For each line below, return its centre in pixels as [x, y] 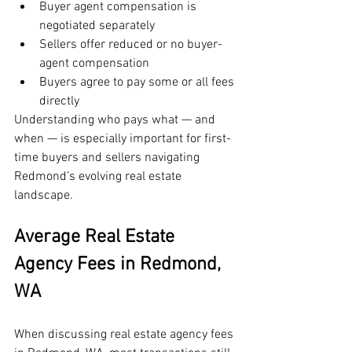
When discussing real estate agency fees [125, 335]
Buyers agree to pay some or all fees [138, 83]
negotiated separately [97, 26]
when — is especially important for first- [123, 139]
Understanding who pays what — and [116, 121]
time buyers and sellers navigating [108, 158]
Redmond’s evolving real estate [99, 177]
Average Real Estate [97, 238]
